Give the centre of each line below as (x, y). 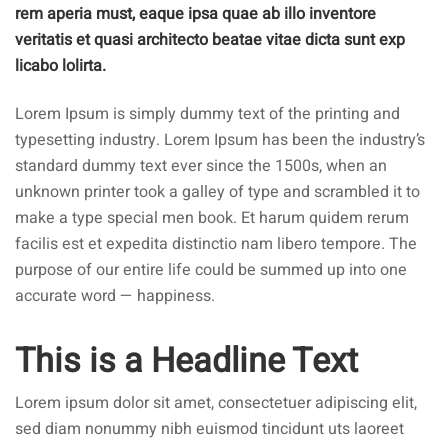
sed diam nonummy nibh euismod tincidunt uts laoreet (209, 429)
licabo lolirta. (60, 66)
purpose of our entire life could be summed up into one (211, 270)
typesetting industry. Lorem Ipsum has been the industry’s (220, 140)
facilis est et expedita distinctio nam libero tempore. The (216, 244)
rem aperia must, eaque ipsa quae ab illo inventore (195, 14)
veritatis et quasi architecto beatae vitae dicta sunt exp (210, 40)
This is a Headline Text (186, 361)
